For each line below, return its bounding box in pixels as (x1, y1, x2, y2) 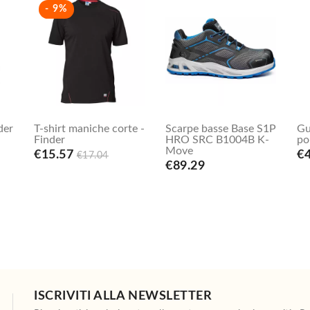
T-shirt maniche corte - (34, 123, 145, 135)
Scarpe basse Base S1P (165, 123, 276, 135)
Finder (34, 134, 65, 146)
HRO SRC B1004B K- (165, 134, 269, 146)
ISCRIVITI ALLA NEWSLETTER (34, 290, 212, 303)
